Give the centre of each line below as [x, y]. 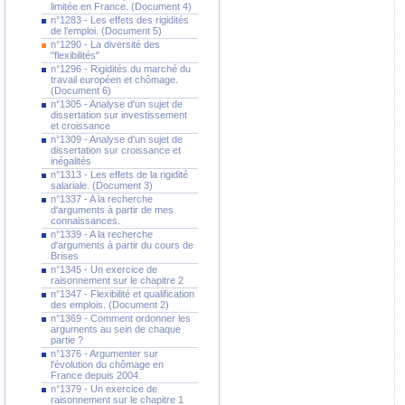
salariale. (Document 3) [102, 185]
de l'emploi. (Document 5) [106, 31]
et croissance [80, 126]
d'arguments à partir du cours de [122, 245]
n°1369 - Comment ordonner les [121, 318]
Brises [65, 256]
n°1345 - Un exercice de [104, 269]
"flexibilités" [75, 55]
